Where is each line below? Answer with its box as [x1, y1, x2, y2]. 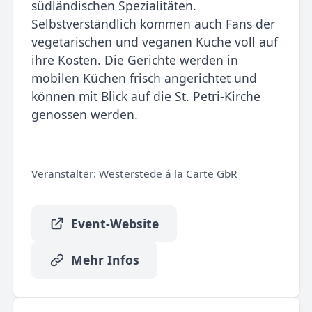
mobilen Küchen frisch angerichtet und [31, 69, 257, 86]
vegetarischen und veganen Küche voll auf [31, 33, 278, 50]
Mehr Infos [70, 251, 139, 269]
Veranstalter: [31, 166, 96, 181]
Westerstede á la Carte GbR [95, 166, 237, 181]
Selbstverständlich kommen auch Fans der [31, 15, 275, 32]
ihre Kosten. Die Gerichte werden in [31, 51, 238, 68]
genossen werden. [31, 105, 138, 123]
